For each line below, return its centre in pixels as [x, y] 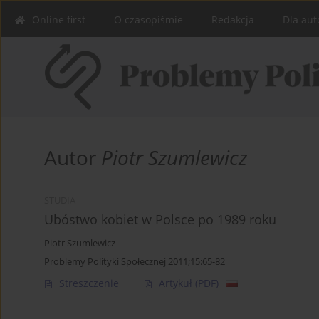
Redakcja [233, 20]
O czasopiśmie [148, 20]
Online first [59, 20]
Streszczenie [89, 283]
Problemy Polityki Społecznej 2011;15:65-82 [135, 262]
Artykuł [177, 283]
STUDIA [60, 201]
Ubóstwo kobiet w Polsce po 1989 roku [160, 220]
